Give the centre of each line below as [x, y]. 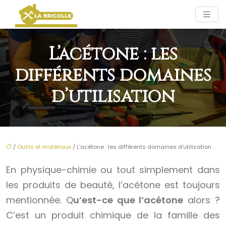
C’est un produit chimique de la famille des [113, 215]
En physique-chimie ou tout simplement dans [113, 170]
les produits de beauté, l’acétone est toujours [113, 185]
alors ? [202, 200]
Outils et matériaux [44, 147]
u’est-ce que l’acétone [128, 200]
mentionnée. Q [40, 200]
